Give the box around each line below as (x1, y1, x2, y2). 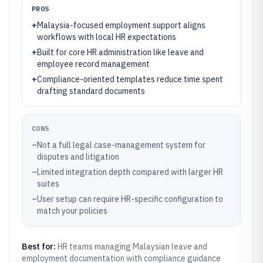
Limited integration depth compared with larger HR (37, 167, 223, 177)
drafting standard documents (37, 86, 145, 96)
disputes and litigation (37, 151, 119, 162)
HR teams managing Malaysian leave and (58, 241, 207, 252)
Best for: (22, 241, 58, 252)
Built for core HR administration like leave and (37, 47, 204, 58)
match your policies (37, 205, 107, 216)
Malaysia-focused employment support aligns (37, 20, 205, 31)
